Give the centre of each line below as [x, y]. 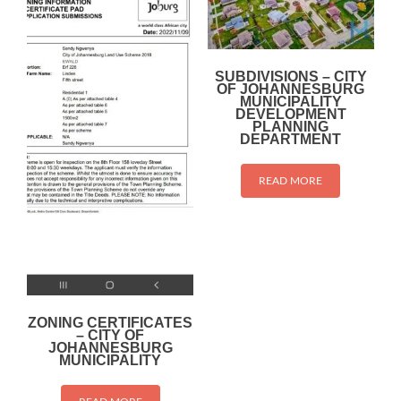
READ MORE [291, 181]
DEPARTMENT [291, 140]
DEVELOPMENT [290, 115]
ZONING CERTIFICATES [111, 322]
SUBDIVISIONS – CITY [290, 77]
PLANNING [291, 127]
